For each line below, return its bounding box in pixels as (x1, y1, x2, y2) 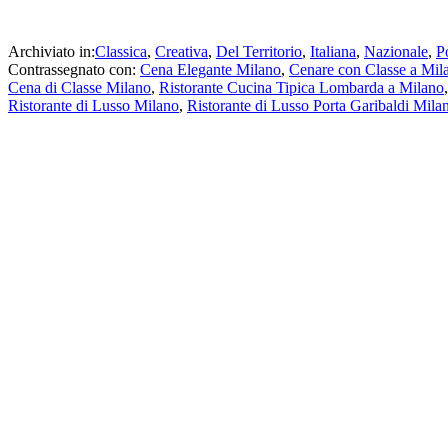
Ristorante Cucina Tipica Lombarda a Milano (159, 78, 444, 96)
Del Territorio (216, 42, 302, 60)
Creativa (155, 42, 208, 60)
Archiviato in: (8, 42, 95, 60)
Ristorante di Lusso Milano (8, 96, 179, 114)
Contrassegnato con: (8, 60, 140, 78)
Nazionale (364, 42, 428, 60)
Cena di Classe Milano (8, 78, 151, 96)
